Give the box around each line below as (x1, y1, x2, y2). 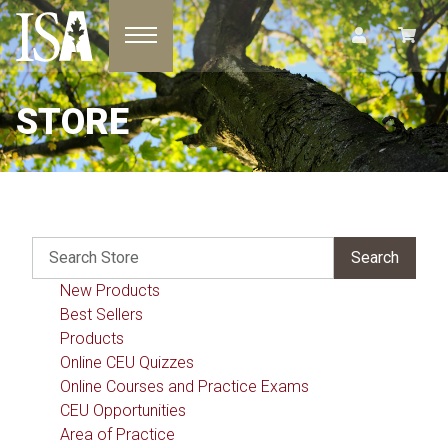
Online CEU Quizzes (60, 353, 194, 372)
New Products (60, 281, 160, 300)
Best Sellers (60, 305, 143, 324)
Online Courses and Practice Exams (60, 377, 309, 396)
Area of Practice (60, 425, 175, 444)
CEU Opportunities (60, 401, 186, 420)
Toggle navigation (124, 27, 248, 47)
